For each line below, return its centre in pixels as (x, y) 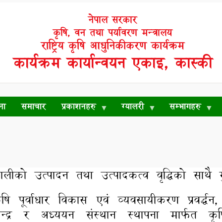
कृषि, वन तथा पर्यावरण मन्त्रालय (112, 33)
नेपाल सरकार (112, 20)
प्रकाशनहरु (79, 106)
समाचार (33, 106)
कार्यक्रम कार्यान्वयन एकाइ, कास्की (112, 63)
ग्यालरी (133, 106)
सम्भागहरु (185, 106)
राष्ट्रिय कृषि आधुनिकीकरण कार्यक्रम (112, 46)
